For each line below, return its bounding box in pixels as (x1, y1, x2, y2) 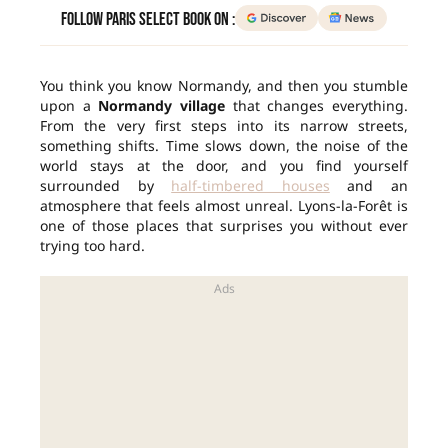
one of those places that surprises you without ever (40, 216, 408, 236)
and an (329, 176, 409, 196)
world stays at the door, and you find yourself (40, 156, 408, 176)
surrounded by (40, 176, 172, 196)
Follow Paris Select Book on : (61, 9, 236, 31)
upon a (40, 96, 99, 116)
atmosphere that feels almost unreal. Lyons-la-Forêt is (40, 196, 408, 216)
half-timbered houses (171, 176, 330, 196)
